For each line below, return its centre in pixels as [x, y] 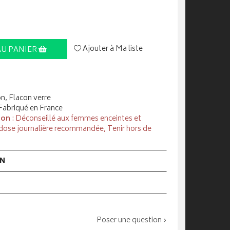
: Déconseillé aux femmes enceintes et [76, 119]
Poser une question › [132, 221]
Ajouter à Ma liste [112, 49]
